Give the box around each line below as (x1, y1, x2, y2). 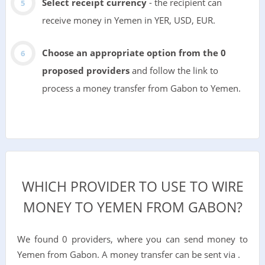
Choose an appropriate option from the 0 (41, 47, 226, 59)
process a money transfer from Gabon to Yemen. (41, 82, 241, 95)
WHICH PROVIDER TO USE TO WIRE (21, 177, 244, 196)
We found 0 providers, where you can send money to (17, 232, 248, 245)
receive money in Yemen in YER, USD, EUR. (41, 14, 215, 27)
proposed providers (41, 64, 130, 77)
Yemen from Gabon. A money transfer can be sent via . (17, 248, 240, 260)
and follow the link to (129, 64, 218, 77)
